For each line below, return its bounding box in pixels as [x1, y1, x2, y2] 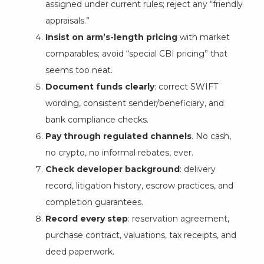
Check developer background [45, 163, 180, 174]
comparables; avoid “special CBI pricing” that [45, 48, 227, 59]
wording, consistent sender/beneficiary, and [45, 97, 224, 108]
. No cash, [191, 130, 231, 141]
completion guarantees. [45, 196, 143, 207]
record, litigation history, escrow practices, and [45, 180, 233, 191]
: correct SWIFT [154, 81, 218, 92]
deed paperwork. [45, 246, 114, 257]
